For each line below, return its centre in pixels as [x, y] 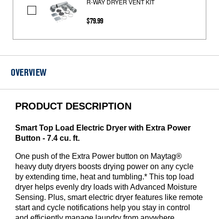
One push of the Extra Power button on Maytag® [99, 156]
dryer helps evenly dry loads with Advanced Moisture [106, 187]
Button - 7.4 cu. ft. [48, 138]
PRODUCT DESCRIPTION [74, 106]
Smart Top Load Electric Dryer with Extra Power [103, 128]
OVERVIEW [29, 74]
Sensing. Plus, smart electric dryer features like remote [109, 197]
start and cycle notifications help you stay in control [103, 208]
